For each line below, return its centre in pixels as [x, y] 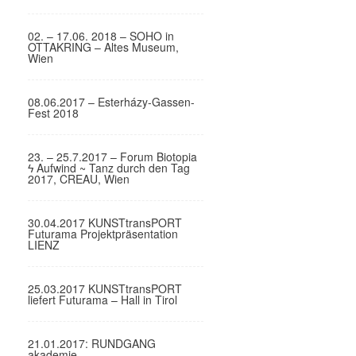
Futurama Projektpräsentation [103, 234]
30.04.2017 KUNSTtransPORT [105, 222]
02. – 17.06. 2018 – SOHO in [101, 36]
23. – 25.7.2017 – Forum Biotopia [113, 157]
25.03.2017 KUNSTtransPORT [105, 288]
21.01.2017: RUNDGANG [92, 343]
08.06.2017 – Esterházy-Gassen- [112, 102]
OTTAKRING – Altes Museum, [104, 47]
